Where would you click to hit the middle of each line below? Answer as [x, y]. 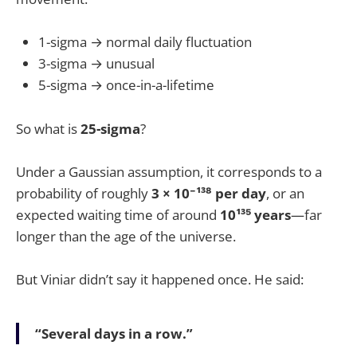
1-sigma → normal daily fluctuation [145, 42]
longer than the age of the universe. [126, 236]
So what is [48, 128]
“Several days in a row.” [114, 333]
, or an [285, 193]
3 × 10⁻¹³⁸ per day [209, 193]
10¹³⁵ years [255, 214]
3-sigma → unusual [96, 64]
